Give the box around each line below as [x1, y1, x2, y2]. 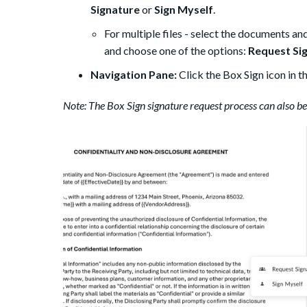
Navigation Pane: [90, 68, 177, 82]
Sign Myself [154, 3, 213, 16]
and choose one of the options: [104, 44, 248, 58]
